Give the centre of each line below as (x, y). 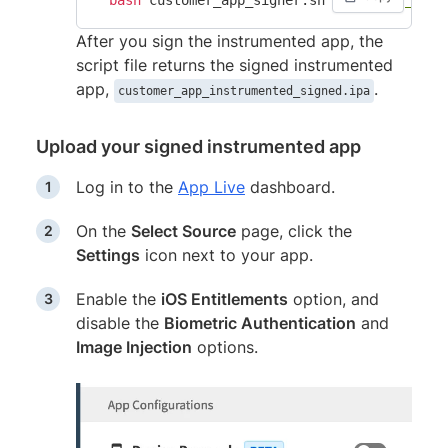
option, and (333, 298)
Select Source (183, 230)
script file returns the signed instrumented (234, 64)
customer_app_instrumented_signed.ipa (244, 90)
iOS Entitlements (224, 298)
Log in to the (127, 186)
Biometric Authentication (260, 322)
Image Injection (134, 346)
